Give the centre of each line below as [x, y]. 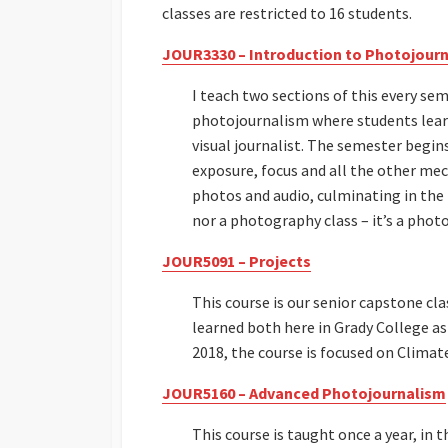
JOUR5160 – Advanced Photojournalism [304, 392]
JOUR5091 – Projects [236, 260]
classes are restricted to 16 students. [287, 12]
